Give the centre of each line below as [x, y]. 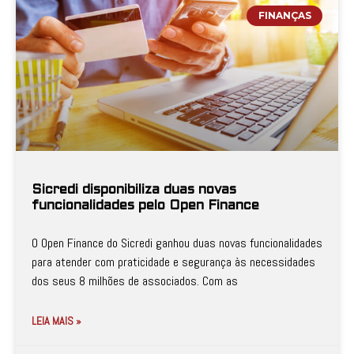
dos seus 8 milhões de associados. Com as [135, 281]
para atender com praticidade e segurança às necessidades [173, 262]
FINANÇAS [284, 16]
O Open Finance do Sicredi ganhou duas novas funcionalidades [177, 243]
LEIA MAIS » [56, 321]
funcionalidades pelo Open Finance [145, 206]
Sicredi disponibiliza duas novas [134, 190]
